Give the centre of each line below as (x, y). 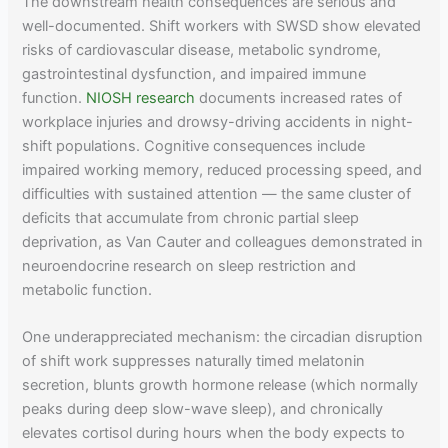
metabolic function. (87, 289)
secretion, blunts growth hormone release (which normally (220, 384)
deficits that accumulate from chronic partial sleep (191, 217)
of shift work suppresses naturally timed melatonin (194, 360)
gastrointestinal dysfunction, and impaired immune (194, 73)
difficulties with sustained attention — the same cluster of (217, 193)
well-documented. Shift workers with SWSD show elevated (222, 25)
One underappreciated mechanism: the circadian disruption (223, 336)
